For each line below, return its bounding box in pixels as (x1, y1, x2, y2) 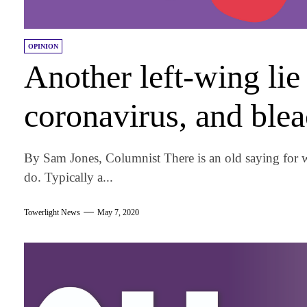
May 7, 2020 (97, 208, 140, 218)
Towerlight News (24, 208, 81, 218)
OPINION (28, 42, 59, 50)
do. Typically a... (24, 169, 114, 184)
